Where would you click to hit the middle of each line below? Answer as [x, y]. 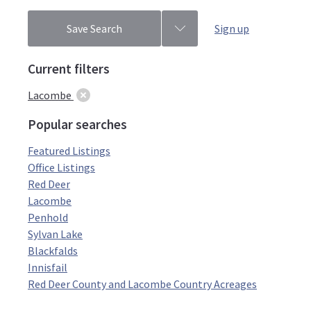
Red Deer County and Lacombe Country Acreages [142, 284]
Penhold [48, 217]
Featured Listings [69, 151]
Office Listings [61, 167]
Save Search [94, 28]
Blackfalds [53, 251]
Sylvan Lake [55, 234]
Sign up [232, 28]
